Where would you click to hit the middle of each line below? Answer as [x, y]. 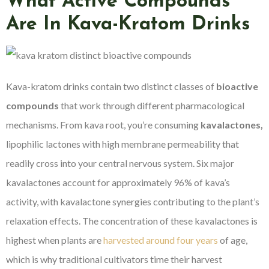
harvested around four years [161, 240]
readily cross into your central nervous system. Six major [120, 163]
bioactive [237, 86]
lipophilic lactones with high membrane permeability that [122, 144]
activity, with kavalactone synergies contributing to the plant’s [133, 201]
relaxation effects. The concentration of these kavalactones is [132, 220]
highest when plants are [55, 240]
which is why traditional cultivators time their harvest [114, 259]
